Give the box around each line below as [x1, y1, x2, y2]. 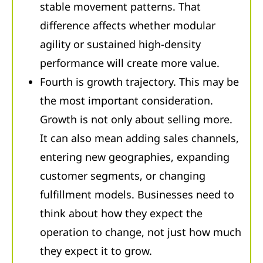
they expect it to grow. [40, 244, 152, 258]
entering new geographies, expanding [40, 150, 230, 164]
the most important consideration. [40, 93, 213, 108]
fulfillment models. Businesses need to [40, 187, 234, 202]
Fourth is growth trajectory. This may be [40, 75, 239, 89]
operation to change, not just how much [40, 225, 241, 240]
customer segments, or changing [40, 168, 205, 183]
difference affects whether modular [40, 18, 215, 33]
